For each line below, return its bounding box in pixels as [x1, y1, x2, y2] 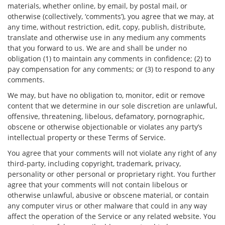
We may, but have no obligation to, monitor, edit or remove [8, 90, 205, 100]
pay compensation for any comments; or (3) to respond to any [8, 64, 214, 74]
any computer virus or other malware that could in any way [8, 201, 207, 210]
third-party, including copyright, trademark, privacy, [8, 159, 181, 168]
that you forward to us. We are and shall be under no [8, 43, 187, 53]
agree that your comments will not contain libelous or [8, 180, 188, 189]
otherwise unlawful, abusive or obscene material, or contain [8, 190, 209, 200]
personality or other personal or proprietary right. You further [8, 169, 216, 179]
